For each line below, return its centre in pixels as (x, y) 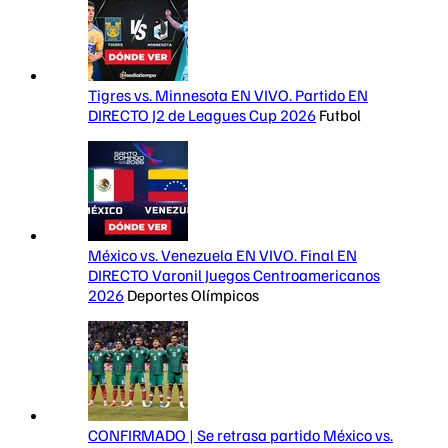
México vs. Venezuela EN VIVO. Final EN (222, 255)
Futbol (340, 115)
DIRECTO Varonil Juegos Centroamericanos (234, 275)
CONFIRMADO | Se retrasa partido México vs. (240, 435)
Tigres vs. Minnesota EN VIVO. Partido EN (228, 95)
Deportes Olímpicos (193, 295)
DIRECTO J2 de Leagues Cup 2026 (202, 115)
